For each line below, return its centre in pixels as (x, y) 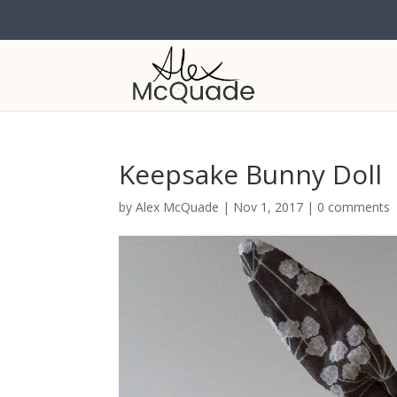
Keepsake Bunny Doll (251, 174)
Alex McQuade (178, 207)
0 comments (354, 207)
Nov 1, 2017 (269, 207)
